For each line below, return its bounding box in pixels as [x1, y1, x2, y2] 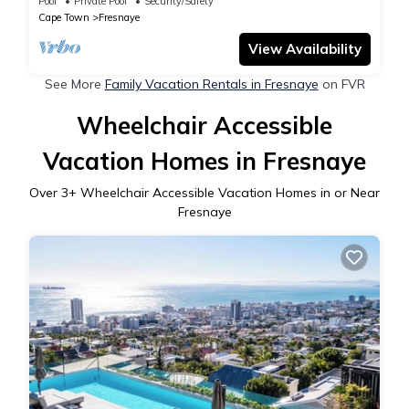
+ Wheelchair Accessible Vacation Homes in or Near [68, 184, 380, 202]
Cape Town [38, 11, 89, 25]
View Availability [248, 40, 362, 58]
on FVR [318, 76, 365, 93]
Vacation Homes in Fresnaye [43, 146, 366, 177]
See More [44, 76, 105, 93]
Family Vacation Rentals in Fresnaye [104, 76, 319, 93]
